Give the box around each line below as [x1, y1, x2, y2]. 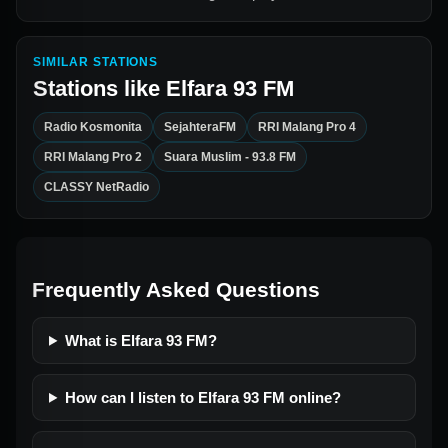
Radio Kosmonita [44, 119, 142, 134]
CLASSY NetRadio [44, 179, 149, 194]
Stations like [33, 75, 166, 101]
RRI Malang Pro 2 [44, 149, 142, 164]
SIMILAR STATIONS [33, 54, 159, 69]
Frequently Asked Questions [32, 277, 320, 301]
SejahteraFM [164, 119, 236, 134]
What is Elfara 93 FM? [64, 331, 217, 349]
